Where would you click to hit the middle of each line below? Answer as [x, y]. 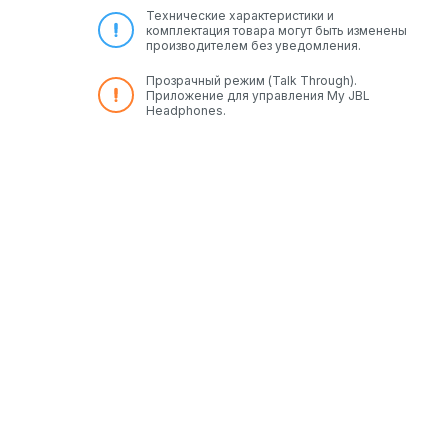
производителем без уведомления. [253, 45]
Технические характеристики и [240, 15]
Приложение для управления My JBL [258, 95]
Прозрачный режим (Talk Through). [251, 80]
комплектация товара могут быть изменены [276, 30]
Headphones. [186, 110]
